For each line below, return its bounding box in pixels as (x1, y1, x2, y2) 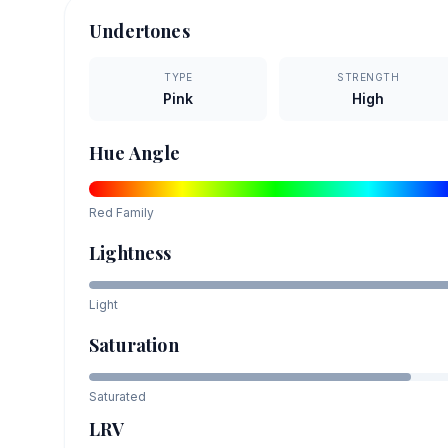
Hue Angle (89, 140, 181, 165)
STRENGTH (337, 70, 400, 83)
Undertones (89, 18, 190, 43)
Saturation (89, 332, 179, 357)
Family (113, 204, 154, 220)
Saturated (89, 388, 146, 404)
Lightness (89, 240, 172, 265)
